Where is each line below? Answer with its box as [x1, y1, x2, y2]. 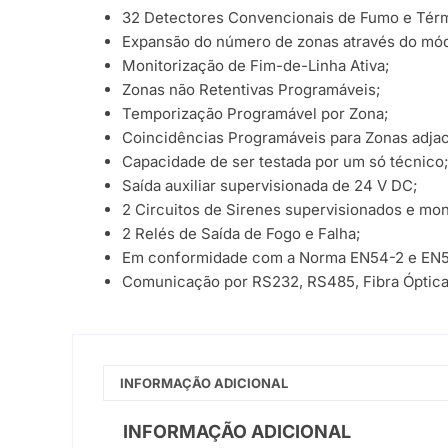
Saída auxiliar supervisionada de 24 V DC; [122, 176, 418, 196]
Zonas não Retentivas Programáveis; [122, 80, 381, 100]
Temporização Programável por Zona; [122, 104, 389, 124]
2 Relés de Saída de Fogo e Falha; [122, 224, 361, 244]
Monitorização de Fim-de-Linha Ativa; [122, 56, 390, 76]
